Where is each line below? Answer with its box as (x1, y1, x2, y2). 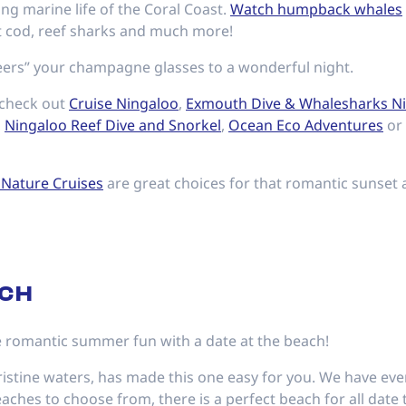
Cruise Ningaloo (69, 93, 179, 113)
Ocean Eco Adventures (228, 115, 383, 135)
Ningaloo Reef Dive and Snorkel (5, 115, 221, 135)
